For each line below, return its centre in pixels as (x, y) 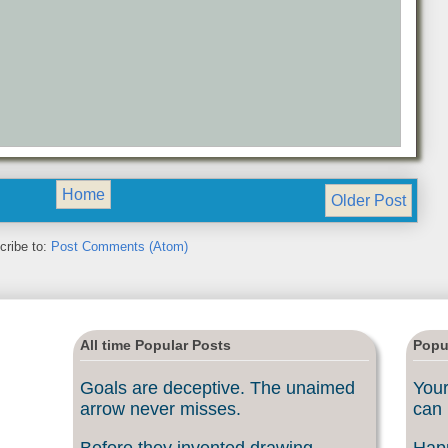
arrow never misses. (160, 408)
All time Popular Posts (155, 345)
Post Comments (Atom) (119, 247)
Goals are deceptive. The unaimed (217, 387)
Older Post (368, 200)
